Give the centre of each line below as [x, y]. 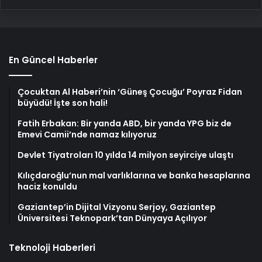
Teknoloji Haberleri [52, 247]
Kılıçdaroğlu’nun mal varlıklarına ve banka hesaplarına [134, 175]
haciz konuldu [47, 186]
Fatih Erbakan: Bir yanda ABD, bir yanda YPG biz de [125, 123]
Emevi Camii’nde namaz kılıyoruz [87, 134]
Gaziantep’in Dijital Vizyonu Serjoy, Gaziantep [117, 207]
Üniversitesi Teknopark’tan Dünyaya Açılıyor [112, 218]
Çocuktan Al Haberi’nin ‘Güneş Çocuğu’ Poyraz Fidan [130, 92]
